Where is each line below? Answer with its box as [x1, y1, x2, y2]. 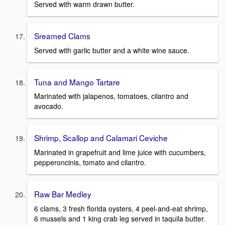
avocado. [34, 101, 63, 111]
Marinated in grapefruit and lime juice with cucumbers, [34, 147, 206, 158]
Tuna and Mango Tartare [34, 76, 120, 87]
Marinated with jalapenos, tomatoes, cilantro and [34, 91, 188, 101]
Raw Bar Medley [34, 188, 91, 200]
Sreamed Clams [34, 30, 90, 41]
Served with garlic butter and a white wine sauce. [34, 45, 189, 55]
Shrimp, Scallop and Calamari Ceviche [34, 132, 168, 144]
